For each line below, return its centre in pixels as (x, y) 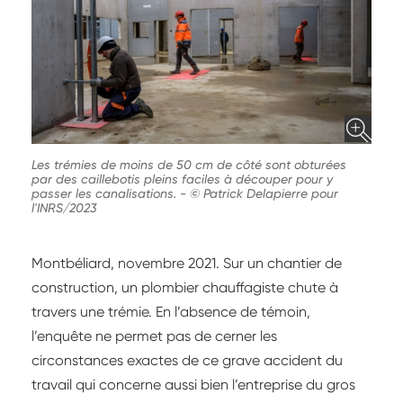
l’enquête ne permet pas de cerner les (154, 336)
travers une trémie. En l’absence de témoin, (171, 312)
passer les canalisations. (106, 194)
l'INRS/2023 (64, 208)
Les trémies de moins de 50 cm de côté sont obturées (189, 165)
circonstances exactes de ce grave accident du (187, 361)
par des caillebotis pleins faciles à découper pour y (182, 179)
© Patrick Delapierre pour (264, 194)
